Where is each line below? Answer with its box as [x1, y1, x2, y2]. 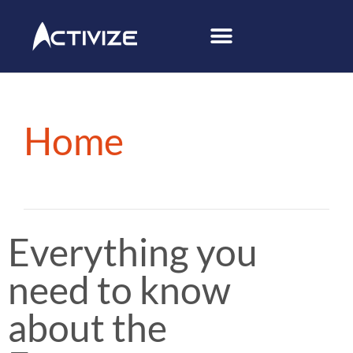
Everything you [8, 229, 258, 274]
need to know [8, 267, 231, 312]
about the [8, 305, 167, 350]
